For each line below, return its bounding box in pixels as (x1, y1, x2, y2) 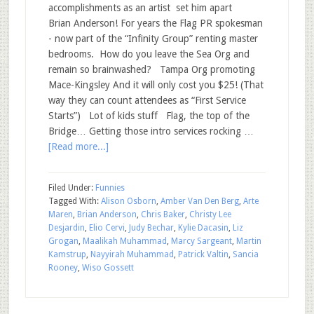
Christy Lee (189, 210, 231, 219)
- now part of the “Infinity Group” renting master (48, 33, 258, 44)
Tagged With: (48, 196, 101, 206)
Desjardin (48, 223, 85, 233)
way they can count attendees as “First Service (48, 95, 246, 106)
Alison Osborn (100, 196, 156, 206)
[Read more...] (48, 141, 109, 152)
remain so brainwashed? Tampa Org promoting (48, 64, 255, 75)
